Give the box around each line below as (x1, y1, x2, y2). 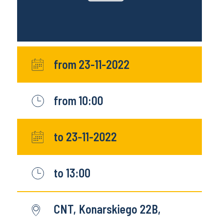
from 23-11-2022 (54, 57, 130, 72)
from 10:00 (54, 93, 103, 108)
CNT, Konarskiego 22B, (54, 202, 161, 217)
